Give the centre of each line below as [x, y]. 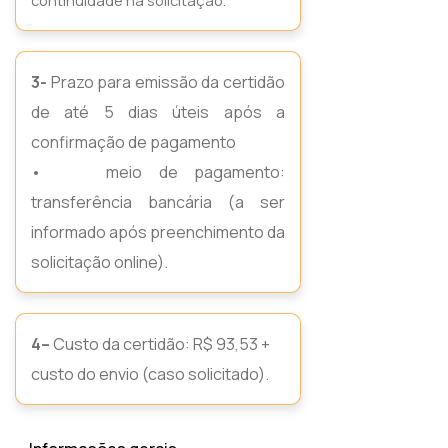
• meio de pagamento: [158, 172]
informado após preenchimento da [158, 232]
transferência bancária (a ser [158, 202]
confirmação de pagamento [133, 142]
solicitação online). [99, 262]
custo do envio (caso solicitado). [150, 374]
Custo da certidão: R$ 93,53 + [160, 344]
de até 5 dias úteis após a [158, 112]
